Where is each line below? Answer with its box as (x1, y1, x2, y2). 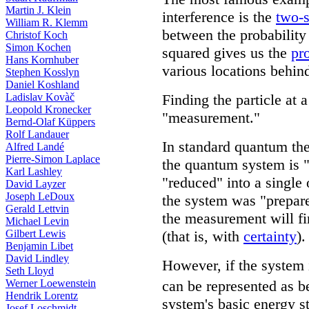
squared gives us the (162, 44, 291, 61)
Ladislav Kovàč (6, 91, 74, 103)
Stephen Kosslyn (6, 66, 79, 78)
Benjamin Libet (6, 240, 73, 252)
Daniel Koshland (6, 79, 79, 90)
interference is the (162, 8, 276, 26)
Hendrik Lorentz (6, 290, 78, 301)
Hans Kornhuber (6, 54, 79, 66)
